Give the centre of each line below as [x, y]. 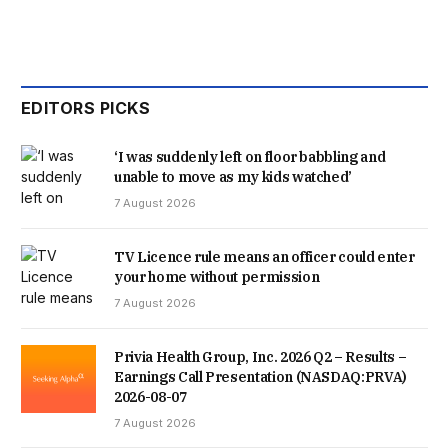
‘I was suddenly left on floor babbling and [250, 156]
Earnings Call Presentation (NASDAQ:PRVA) [260, 376]
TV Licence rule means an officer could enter [264, 256]
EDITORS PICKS [86, 107]
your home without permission [217, 276]
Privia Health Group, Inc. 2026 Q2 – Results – [260, 356]
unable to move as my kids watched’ [233, 176]
